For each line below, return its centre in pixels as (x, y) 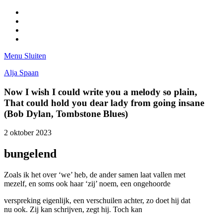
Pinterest (37, 21)
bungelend (30, 154)
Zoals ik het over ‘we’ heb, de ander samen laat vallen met (95, 175)
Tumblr (35, 38)
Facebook (39, 12)
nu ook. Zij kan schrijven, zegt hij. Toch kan (73, 210)
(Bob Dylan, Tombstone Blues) (66, 113)
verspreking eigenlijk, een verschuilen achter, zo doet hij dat (97, 201)
